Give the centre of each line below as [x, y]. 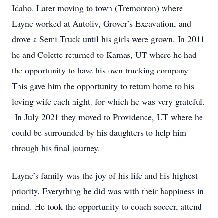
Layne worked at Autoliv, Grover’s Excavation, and [101, 23]
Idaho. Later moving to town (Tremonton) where [97, 8]
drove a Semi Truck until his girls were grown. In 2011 [108, 39]
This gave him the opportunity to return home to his [103, 86]
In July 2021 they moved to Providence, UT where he [107, 117]
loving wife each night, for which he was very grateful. [108, 101]
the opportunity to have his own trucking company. [102, 70]
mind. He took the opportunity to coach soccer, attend [107, 206]
